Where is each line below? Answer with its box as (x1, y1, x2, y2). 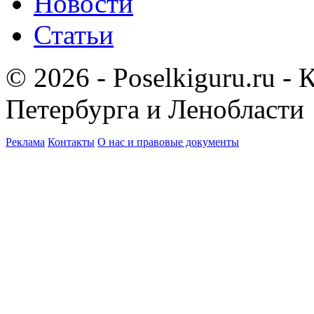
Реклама (6, 135, 45, 148)
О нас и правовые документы (97, 135, 239, 148)
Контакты (48, 135, 95, 148)
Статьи (34, 19, 114, 50)
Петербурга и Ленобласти (6, 93, 304, 124)
